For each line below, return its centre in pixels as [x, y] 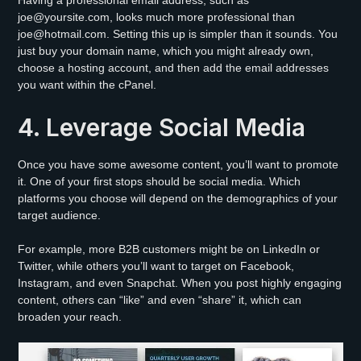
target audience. [60, 215]
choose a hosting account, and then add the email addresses [174, 67]
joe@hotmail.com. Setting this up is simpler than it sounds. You [178, 33]
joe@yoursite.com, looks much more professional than [157, 17]
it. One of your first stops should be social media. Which [160, 181]
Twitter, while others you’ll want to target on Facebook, [156, 266]
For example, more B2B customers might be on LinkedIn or [169, 249]
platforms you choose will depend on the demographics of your [178, 198]
